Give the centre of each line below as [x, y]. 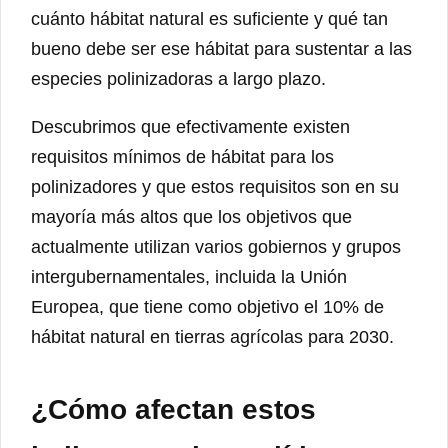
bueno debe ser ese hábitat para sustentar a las [221, 49]
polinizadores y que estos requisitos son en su [215, 187]
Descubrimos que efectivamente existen [190, 127]
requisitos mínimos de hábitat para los [182, 157]
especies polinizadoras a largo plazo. [178, 79]
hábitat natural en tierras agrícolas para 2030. [212, 337]
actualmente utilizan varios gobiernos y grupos [216, 247]
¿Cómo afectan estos [173, 410]
